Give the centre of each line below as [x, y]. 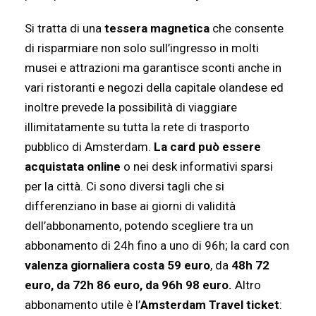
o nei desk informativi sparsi [197, 167]
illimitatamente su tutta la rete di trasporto [137, 127]
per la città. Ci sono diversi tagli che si [124, 187]
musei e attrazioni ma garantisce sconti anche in [153, 68]
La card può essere [207, 147]
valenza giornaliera [77, 266]
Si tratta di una [65, 29]
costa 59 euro [171, 266]
